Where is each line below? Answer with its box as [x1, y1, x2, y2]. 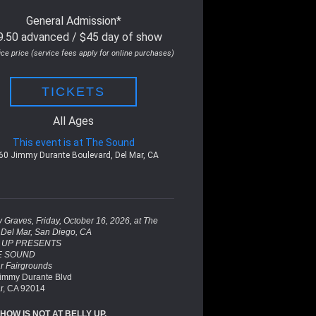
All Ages [53, 114, 95, 128]
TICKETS [42, 84, 106, 99]
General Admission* [25, 13, 121, 28]
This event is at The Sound [12, 136, 135, 148]
